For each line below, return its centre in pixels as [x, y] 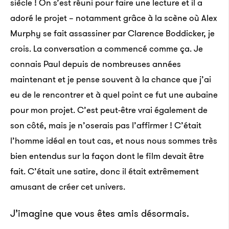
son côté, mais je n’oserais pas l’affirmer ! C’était [106, 125]
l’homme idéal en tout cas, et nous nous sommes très [114, 141]
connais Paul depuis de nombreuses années [96, 64]
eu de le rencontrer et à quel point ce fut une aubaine [114, 95]
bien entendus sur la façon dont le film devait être [107, 156]
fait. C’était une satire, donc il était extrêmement [105, 171]
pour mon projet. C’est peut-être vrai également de [109, 110]
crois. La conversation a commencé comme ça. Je [107, 49]
